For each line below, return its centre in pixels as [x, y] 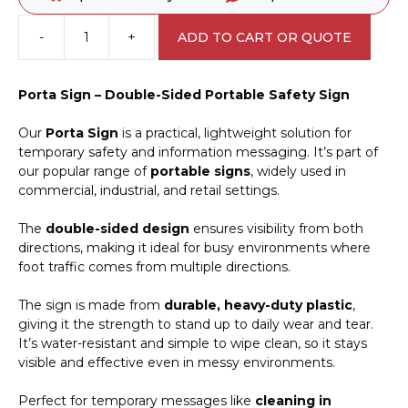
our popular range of [84, 172]
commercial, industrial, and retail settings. [149, 191]
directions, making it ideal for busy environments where [194, 248]
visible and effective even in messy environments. [177, 363]
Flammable [189, 45]
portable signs [200, 172]
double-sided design [117, 229]
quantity [179, 141]
